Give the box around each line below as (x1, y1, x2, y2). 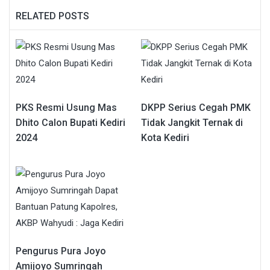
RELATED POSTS (16, 10, 89, 22)
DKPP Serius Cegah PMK (141, 101, 251, 113)
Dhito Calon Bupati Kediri (16, 116, 125, 128)
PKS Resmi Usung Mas (16, 101, 117, 113)
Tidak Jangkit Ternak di (141, 116, 243, 128)
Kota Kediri (141, 131, 189, 143)
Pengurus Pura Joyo (16, 245, 106, 257)
